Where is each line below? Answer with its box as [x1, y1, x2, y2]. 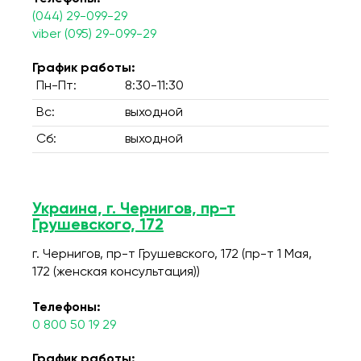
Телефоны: [32, 301, 101, 314]
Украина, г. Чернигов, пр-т [32, 201, 235, 218]
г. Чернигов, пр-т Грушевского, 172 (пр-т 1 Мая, [32, 248, 312, 261]
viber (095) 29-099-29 [32, 28, 156, 41]
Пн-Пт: [36, 80, 77, 93]
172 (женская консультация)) [32, 266, 200, 279]
